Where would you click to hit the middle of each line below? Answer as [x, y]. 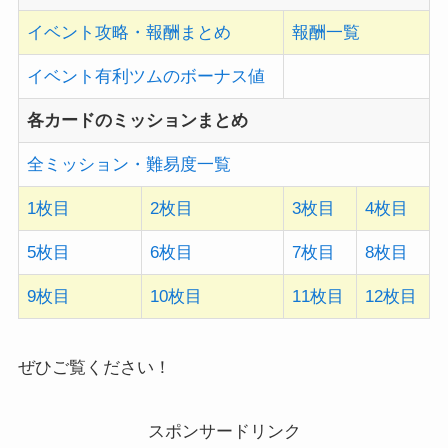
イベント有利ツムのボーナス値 [146, 77]
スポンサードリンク [224, 432]
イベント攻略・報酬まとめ [129, 33]
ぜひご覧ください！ [94, 368]
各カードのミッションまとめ [138, 121]
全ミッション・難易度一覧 [129, 165]
